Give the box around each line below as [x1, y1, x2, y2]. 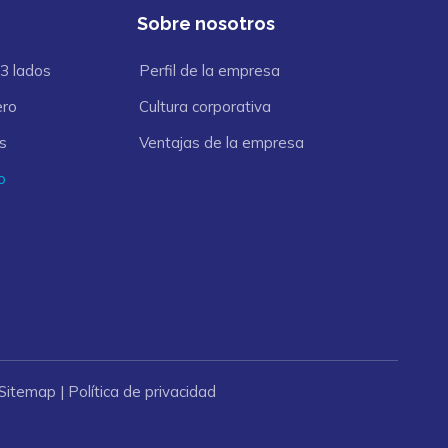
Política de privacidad [68, 381, 216, 401]
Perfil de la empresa [139, 60, 281, 80]
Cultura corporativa [139, 96, 272, 116]
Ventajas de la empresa [139, 132, 305, 152]
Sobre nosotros [137, 12, 276, 34]
